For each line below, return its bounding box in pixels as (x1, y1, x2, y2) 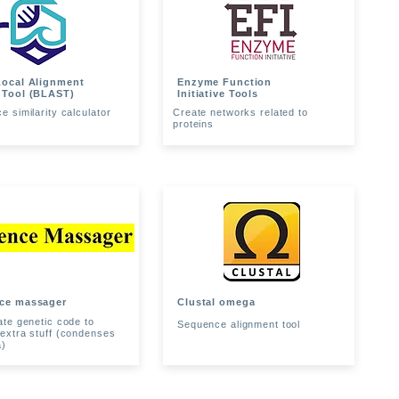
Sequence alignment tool (177, 319, 301, 330)
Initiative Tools (177, 88, 259, 99)
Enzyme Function (177, 77, 273, 87)
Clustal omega (177, 297, 256, 307)
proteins (173, 118, 215, 129)
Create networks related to (173, 107, 308, 118)
